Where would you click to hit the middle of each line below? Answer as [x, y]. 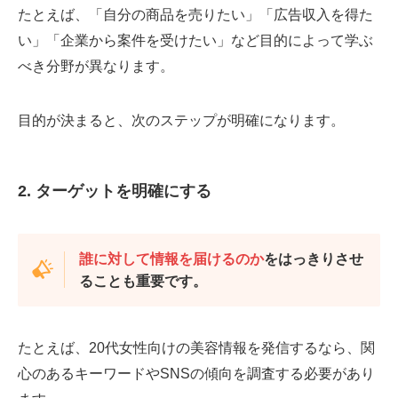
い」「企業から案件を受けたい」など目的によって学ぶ [195, 40]
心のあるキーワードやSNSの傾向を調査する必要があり [196, 374]
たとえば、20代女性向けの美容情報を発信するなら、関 [196, 348]
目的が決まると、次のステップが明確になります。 [181, 120]
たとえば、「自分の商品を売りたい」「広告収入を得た [195, 14]
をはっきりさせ [313, 258]
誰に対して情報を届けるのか [171, 258]
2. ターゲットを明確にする [115, 191]
